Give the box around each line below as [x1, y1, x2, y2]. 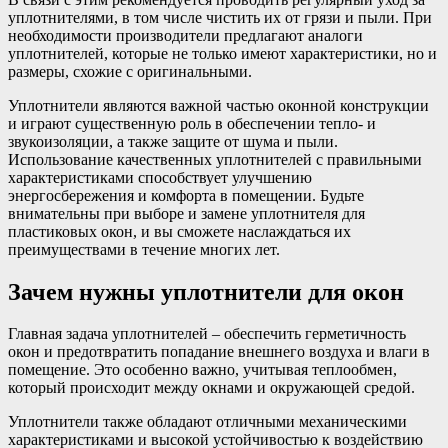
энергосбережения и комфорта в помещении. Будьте [8, 186, 364, 204]
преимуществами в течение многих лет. [8, 240, 280, 258]
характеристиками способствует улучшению [8, 168, 312, 186]
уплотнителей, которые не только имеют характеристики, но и [8, 44, 437, 62]
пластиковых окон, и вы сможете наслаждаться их [8, 222, 351, 240]
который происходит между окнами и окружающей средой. [8, 379, 415, 397]
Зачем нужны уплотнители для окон [8, 278, 404, 305]
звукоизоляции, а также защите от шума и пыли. [8, 132, 338, 150]
